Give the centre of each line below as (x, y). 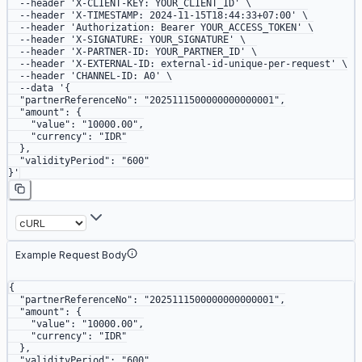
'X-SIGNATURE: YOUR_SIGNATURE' (149, 40)
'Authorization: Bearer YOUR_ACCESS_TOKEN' (183, 28)
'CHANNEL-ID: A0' (113, 76)
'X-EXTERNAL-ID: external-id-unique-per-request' (200, 64)
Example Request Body (71, 255)
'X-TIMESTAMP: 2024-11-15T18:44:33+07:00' (181, 16)
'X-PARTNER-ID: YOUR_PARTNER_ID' (155, 52)
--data (31, 88)
